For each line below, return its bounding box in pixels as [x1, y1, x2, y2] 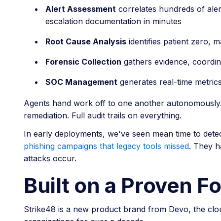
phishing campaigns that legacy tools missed [24, 141, 189, 151]
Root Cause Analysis [45, 36, 126, 46]
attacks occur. [24, 153, 76, 163]
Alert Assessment [45, 3, 116, 14]
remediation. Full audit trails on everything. [24, 110, 182, 120]
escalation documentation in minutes [45, 16, 182, 26]
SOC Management [45, 76, 117, 87]
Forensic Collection [45, 56, 121, 67]
